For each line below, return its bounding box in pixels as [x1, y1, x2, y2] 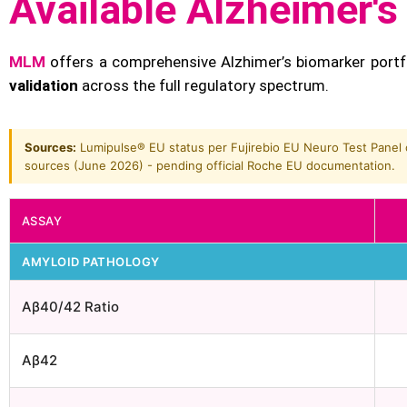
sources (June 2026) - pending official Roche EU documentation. [25, 158, 395, 173]
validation [9, 76, 78, 94]
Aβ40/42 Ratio [22, 298, 119, 315]
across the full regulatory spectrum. [78, 76, 329, 94]
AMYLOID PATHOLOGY [22, 254, 160, 269]
